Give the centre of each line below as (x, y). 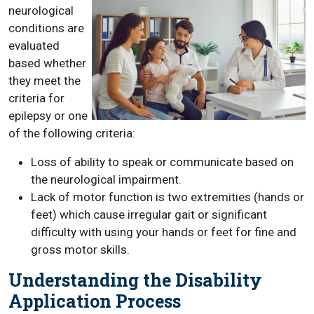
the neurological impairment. (106, 179)
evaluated (34, 46)
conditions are (46, 28)
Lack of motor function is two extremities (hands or (168, 197)
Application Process (95, 301)
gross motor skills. (80, 250)
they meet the (45, 81)
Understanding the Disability (135, 280)
